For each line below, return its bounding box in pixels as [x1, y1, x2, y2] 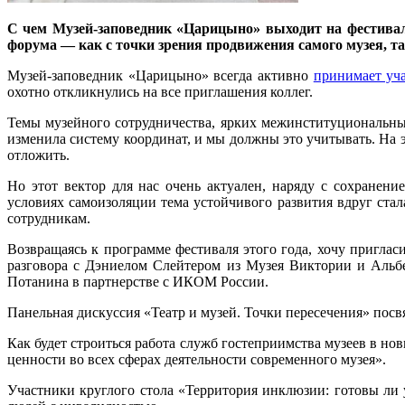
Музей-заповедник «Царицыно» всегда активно [7, 67, 314, 83]
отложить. [7, 146, 70, 163]
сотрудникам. [7, 210, 90, 226]
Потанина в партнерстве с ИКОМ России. [7, 273, 268, 289]
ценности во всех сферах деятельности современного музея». [7, 351, 386, 367]
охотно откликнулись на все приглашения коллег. [7, 83, 313, 99]
